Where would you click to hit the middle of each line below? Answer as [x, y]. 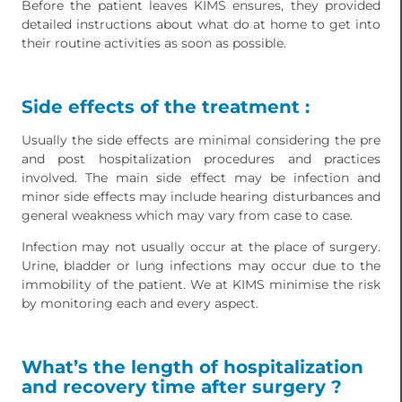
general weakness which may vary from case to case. [187, 216]
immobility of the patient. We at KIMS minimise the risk [201, 285]
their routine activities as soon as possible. [154, 44]
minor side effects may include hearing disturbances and [201, 197]
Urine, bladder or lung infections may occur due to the [201, 266]
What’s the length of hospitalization [192, 367]
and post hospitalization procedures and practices [201, 159]
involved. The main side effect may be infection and [201, 178]
